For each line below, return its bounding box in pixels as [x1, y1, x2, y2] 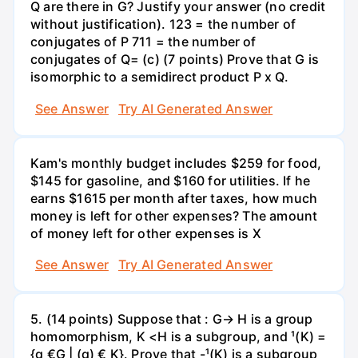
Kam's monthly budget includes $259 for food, [30, 154, 322, 171]
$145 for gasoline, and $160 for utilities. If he [30, 172, 311, 189]
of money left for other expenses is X [30, 225, 262, 241]
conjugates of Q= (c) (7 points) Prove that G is [30, 51, 319, 68]
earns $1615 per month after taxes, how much [30, 189, 318, 206]
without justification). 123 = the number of [30, 16, 296, 33]
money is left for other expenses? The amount [30, 207, 318, 224]
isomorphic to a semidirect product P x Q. [30, 69, 288, 86]
